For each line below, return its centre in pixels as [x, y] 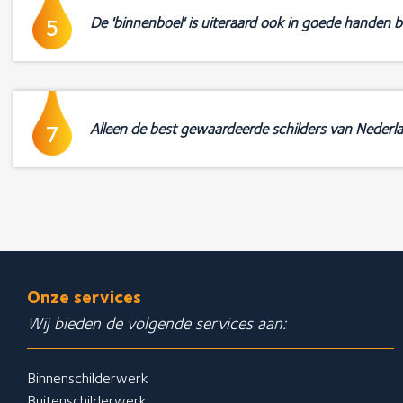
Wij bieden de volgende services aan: [157, 324]
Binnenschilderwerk [88, 378]
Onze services [84, 298]
